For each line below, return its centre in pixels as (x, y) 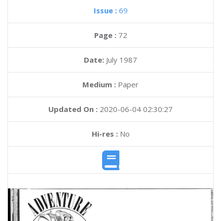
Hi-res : (105, 134)
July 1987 (122, 60)
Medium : (99, 84)
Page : (106, 35)
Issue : (106, 10)
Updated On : (73, 109)
